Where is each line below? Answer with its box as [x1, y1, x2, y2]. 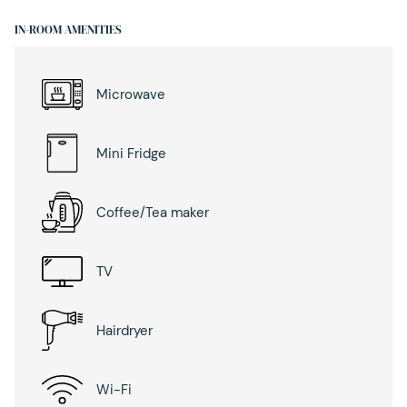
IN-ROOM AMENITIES [15, 22, 122, 38]
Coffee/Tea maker [96, 203, 209, 222]
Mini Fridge [96, 144, 166, 163]
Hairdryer [96, 321, 153, 340]
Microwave [96, 84, 165, 104]
